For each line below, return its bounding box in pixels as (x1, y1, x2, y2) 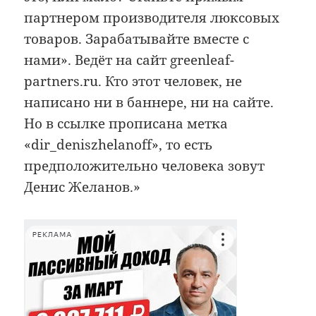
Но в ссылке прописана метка (24, 114, 229, 133)
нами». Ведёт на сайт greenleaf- (24, 51, 235, 70)
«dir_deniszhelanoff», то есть (24, 135, 213, 154)
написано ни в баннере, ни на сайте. (24, 93, 274, 112)
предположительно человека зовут (24, 157, 265, 176)
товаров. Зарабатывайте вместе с (24, 30, 250, 49)
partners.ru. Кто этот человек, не (24, 72, 243, 91)
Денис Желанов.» (24, 178, 141, 197)
